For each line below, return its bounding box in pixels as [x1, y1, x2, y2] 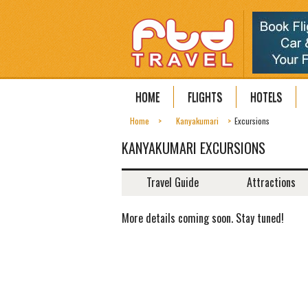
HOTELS [250, 89, 282, 105]
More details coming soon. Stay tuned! [122, 210, 284, 226]
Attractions [247, 174, 296, 190]
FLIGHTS [188, 89, 222, 105]
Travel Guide [146, 174, 199, 190]
